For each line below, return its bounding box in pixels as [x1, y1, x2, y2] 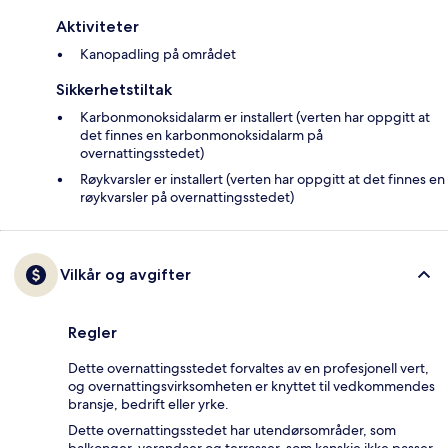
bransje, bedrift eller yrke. [68, 395, 229, 414]
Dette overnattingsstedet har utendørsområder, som [68, 421, 396, 440]
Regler [68, 323, 117, 343]
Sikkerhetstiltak [56, 80, 172, 100]
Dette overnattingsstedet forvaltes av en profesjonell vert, [68, 359, 429, 378]
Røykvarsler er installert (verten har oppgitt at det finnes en [80, 170, 445, 189]
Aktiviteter [56, 17, 139, 37]
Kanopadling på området [80, 45, 236, 64]
